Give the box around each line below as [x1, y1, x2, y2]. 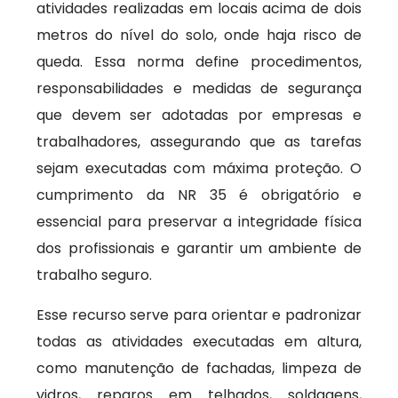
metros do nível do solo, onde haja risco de [36, 25, 362, 45]
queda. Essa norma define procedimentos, [36, 52, 362, 72]
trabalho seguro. [36, 265, 153, 285]
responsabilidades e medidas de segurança [36, 78, 362, 99]
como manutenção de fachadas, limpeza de [36, 358, 362, 378]
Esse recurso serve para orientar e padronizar [36, 305, 362, 325]
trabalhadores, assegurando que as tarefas [36, 131, 362, 152]
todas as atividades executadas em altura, [36, 331, 362, 352]
